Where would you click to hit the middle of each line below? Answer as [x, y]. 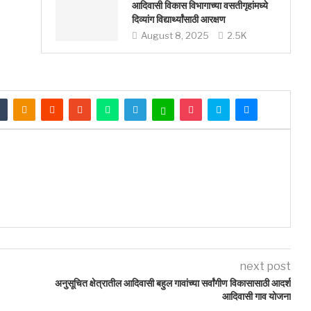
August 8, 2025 [175, 35]
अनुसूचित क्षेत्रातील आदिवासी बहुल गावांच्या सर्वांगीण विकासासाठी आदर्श [173, 284]
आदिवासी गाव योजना [256, 297]
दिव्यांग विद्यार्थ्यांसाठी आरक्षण [178, 20]
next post [265, 266]
